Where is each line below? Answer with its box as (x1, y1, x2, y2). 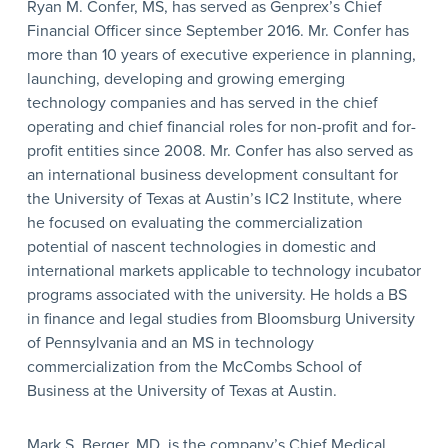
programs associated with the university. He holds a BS (26, 284, 407, 305)
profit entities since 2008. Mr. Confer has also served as (26, 140, 413, 161)
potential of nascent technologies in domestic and (26, 236, 376, 257)
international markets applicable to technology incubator (26, 260, 421, 281)
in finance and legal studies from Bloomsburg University (26, 308, 415, 329)
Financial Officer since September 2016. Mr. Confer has (26, 20, 409, 41)
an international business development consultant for (26, 164, 398, 185)
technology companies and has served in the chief (26, 92, 378, 113)
